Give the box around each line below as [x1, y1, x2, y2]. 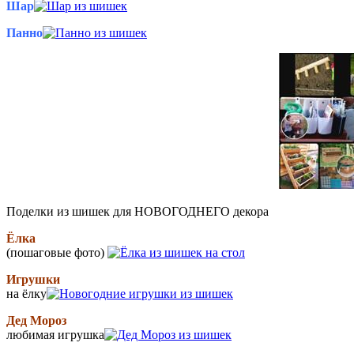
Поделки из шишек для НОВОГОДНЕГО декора [6, 204, 269, 218]
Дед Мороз [6, 313, 66, 327]
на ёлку [6, 286, 47, 300]
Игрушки [6, 272, 60, 286]
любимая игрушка [6, 327, 104, 341]
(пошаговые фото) [6, 245, 107, 259]
